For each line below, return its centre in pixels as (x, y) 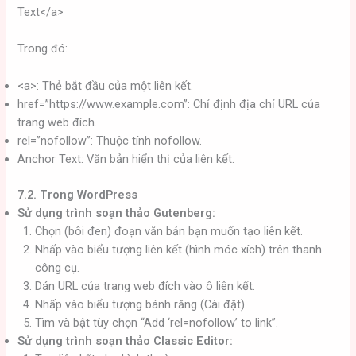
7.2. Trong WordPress (78, 194)
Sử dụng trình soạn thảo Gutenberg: (117, 213)
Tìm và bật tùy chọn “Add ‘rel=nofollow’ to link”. (157, 322)
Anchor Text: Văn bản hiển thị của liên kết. (126, 159)
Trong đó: (43, 49)
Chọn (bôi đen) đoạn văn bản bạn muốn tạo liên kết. (169, 231)
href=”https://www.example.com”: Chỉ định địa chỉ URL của (169, 104)
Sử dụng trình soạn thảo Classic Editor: (126, 341)
